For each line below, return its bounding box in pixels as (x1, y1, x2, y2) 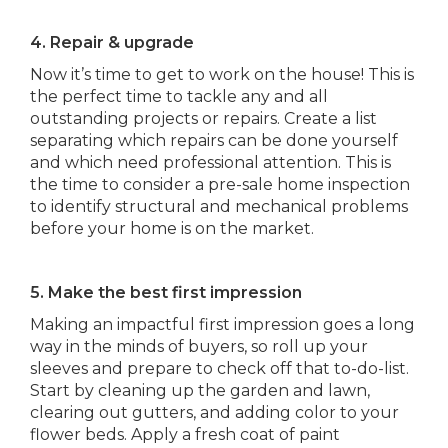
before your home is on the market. (30, 219, 314, 238)
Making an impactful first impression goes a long (30, 315, 415, 334)
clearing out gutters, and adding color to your (30, 403, 399, 422)
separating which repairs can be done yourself (30, 131, 398, 150)
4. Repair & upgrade (30, 33, 194, 52)
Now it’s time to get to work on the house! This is (30, 65, 414, 84)
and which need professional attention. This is (30, 153, 391, 172)
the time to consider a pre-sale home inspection (30, 175, 410, 194)
